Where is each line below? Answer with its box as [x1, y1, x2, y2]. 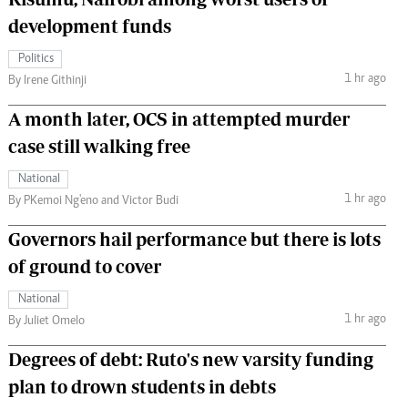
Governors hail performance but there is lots [8, 228, 381, 250]
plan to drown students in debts [8, 375, 276, 397]
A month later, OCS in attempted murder [8, 107, 350, 129]
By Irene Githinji [8, 74, 87, 87]
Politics [18, 52, 54, 66]
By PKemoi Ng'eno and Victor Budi [8, 194, 178, 208]
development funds [8, 15, 171, 36]
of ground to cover [8, 255, 161, 277]
